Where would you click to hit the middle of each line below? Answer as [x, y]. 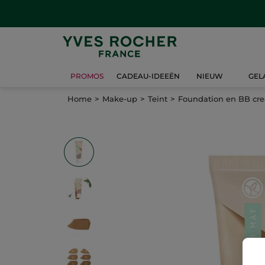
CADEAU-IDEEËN [148, 76]
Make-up [120, 98]
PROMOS [87, 76]
